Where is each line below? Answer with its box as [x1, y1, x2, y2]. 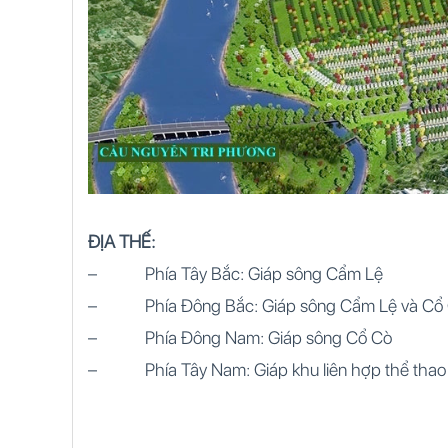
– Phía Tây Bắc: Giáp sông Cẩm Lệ [88, 263, 383, 284]
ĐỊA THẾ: [88, 231, 159, 252]
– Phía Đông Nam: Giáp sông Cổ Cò [88, 327, 392, 348]
